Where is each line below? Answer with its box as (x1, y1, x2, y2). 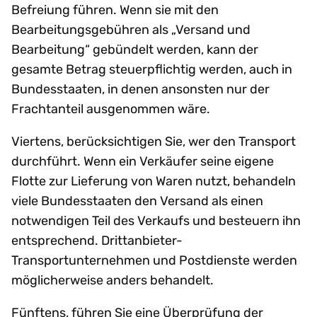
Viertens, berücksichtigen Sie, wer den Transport (11, 134, 296, 150)
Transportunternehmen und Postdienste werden (11, 253, 297, 269)
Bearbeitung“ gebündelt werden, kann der (11, 42, 258, 58)
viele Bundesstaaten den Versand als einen (11, 193, 263, 209)
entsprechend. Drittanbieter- (11, 233, 183, 249)
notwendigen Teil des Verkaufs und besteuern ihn (11, 213, 301, 229)
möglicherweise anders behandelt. (11, 272, 214, 289)
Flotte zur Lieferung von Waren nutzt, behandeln (11, 173, 296, 190)
